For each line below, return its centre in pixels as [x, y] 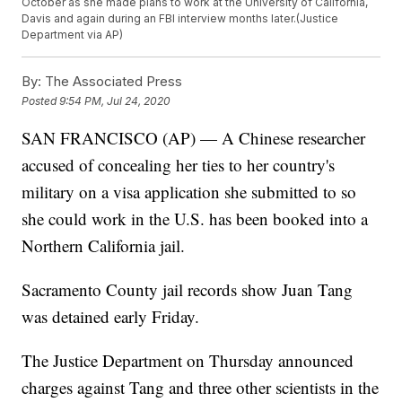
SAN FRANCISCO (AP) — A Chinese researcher [194, 138]
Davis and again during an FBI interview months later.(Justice [180, 19]
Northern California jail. [104, 246]
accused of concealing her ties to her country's [179, 165]
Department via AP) [73, 35]
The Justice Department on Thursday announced [188, 361]
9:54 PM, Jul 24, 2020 [115, 100]
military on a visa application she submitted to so [189, 192]
